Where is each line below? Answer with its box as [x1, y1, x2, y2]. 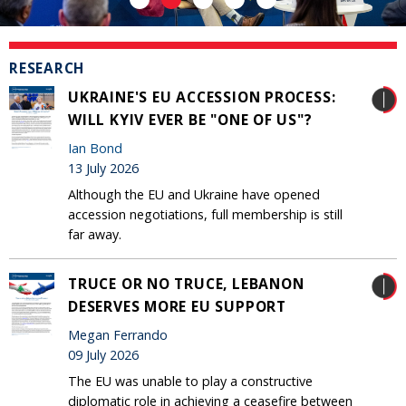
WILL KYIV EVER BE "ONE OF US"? [68, 110, 313, 130]
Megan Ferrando [68, 326, 168, 344]
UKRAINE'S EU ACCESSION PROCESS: [68, 87, 336, 108]
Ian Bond [68, 140, 122, 158]
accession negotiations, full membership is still [68, 206, 343, 224]
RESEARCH [9, 58, 85, 78]
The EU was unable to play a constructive [68, 372, 313, 391]
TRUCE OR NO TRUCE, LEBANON [68, 274, 304, 295]
